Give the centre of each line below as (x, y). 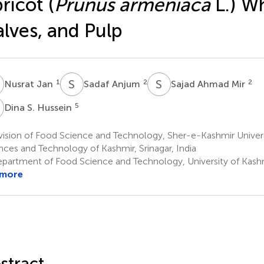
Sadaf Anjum (113, 84)
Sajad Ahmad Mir (209, 84)
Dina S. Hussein (39, 107)
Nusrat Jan (29, 84)
